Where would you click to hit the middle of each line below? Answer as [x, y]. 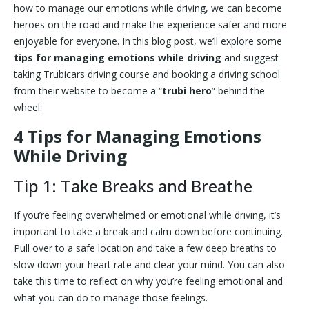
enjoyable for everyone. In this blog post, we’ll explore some [148, 41]
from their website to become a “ [88, 91]
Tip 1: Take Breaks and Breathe [133, 186]
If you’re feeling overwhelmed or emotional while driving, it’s [147, 215]
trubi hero [187, 91]
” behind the [238, 91]
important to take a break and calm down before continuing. [148, 231]
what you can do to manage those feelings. [111, 298]
